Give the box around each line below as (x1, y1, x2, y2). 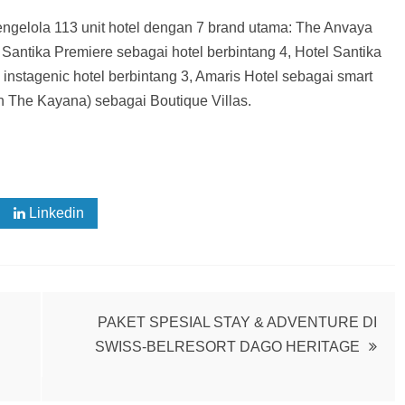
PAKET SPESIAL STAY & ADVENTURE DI (98, 315, 377, 330)
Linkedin (25, 205, 84, 221)
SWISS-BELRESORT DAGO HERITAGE (95, 339, 360, 354)
